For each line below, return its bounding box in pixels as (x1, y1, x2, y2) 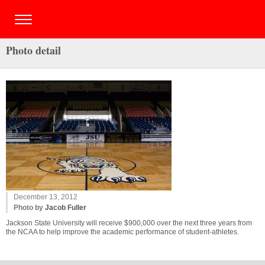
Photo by (14, 203, 45, 212)
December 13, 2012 (14, 193, 77, 201)
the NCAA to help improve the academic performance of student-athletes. (6, 228, 239, 236)
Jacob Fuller (45, 203, 86, 212)
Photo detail (6, 43, 61, 58)
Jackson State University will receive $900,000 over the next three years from (6, 219, 252, 227)
